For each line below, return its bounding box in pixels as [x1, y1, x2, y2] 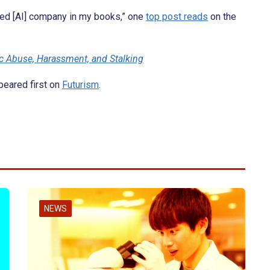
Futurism [62, 79, 99, 91]
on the [208, 11, 236, 23]
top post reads [146, 11, 208, 23]
